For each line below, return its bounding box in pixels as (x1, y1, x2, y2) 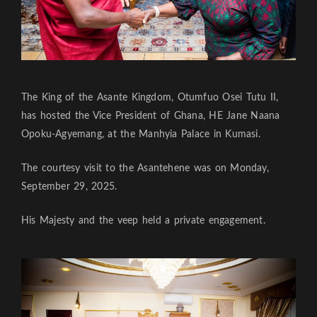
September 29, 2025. (21, 182, 117, 192)
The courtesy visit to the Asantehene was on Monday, (21, 163, 269, 174)
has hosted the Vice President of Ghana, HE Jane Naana (21, 111, 280, 122)
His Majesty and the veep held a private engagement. (21, 216, 265, 226)
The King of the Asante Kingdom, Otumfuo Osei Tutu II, (21, 93, 279, 103)
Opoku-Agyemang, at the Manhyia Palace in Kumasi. (21, 129, 260, 140)
